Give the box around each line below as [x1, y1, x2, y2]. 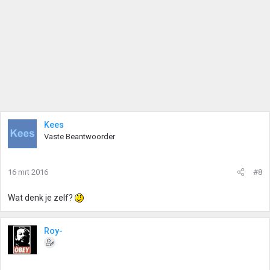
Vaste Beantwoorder [44, 132, 115, 142]
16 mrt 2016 [8, 168, 48, 177]
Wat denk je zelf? [8, 193, 75, 203]
